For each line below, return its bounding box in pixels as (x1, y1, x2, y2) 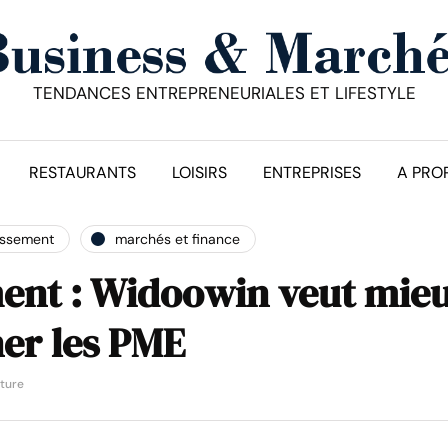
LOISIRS (172, 162, 227, 183)
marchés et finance (115, 229, 240, 248)
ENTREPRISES (263, 162, 361, 183)
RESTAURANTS (29, 162, 136, 183)
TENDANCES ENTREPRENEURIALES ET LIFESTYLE (32, 81, 416, 104)
